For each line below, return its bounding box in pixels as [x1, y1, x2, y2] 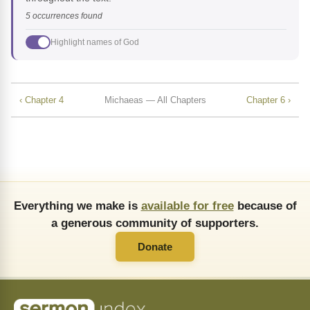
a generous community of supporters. [51, 216, 259, 230]
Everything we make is [13, 199, 141, 213]
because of [233, 199, 297, 213]
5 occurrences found [26, 12, 102, 21]
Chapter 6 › [246, 94, 291, 105]
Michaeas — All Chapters [104, 94, 206, 105]
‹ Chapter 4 [19, 94, 64, 105]
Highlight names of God [51, 37, 139, 47]
